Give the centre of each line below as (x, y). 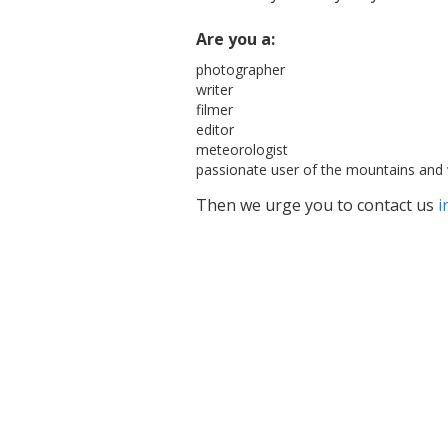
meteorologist (242, 149)
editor (215, 129)
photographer (241, 69)
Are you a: (236, 39)
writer (215, 89)
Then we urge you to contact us (317, 205)
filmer (215, 109)
